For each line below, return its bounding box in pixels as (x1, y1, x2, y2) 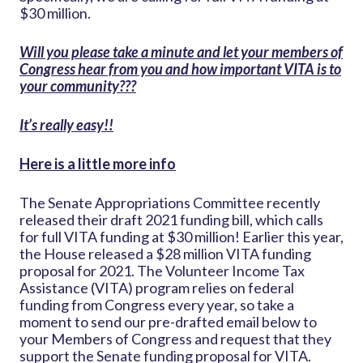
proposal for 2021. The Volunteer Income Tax (19, 262, 305, 280)
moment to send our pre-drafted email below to (19, 313, 317, 331)
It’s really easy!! (19, 116, 113, 135)
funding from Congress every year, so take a (19, 296, 294, 314)
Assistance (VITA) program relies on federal (19, 279, 294, 297)
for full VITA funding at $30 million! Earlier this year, (19, 228, 344, 246)
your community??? (19, 77, 136, 96)
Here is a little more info (19, 155, 176, 173)
